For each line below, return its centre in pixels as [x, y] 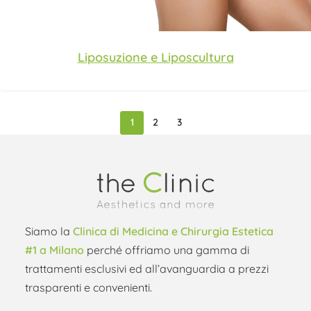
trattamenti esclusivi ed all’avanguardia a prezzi [147, 269]
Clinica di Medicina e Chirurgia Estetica [173, 232]
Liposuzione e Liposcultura [155, 57]
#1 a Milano [54, 250]
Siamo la [49, 232]
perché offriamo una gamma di [167, 250]
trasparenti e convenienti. [89, 288]
